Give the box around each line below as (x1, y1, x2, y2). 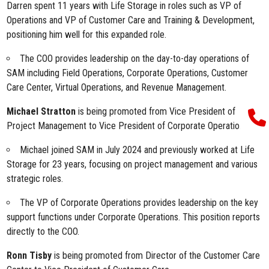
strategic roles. (7, 173, 64, 184)
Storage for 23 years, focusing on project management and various (7, 159, 258, 170)
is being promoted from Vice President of (76, 106, 236, 117)
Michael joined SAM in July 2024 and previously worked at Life (20, 144, 255, 156)
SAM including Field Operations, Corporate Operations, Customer (7, 67, 249, 79)
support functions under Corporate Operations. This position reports (7, 211, 261, 223)
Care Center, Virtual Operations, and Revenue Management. (7, 82, 227, 93)
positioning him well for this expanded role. (7, 29, 169, 40)
